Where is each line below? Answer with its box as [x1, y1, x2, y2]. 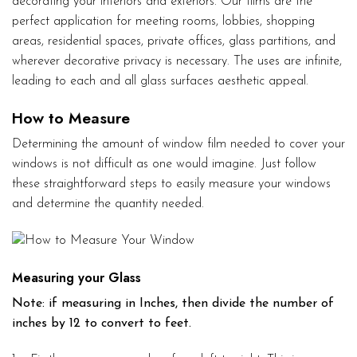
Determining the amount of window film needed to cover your [12, 138, 345, 151]
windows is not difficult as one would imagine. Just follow [12, 158, 316, 171]
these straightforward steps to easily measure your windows [12, 178, 331, 191]
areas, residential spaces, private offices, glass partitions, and [12, 34, 335, 48]
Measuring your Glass [12, 269, 141, 288]
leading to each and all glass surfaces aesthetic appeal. [12, 74, 308, 88]
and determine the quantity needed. [12, 198, 204, 211]
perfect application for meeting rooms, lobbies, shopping [12, 14, 315, 28]
